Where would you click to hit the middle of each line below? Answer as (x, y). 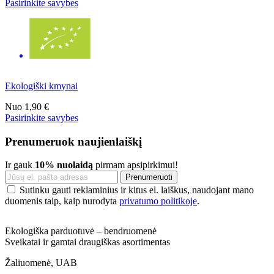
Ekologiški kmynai (41, 86)
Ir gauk (20, 165)
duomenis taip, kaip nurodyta (62, 201)
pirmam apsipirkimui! (135, 165)
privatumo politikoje (158, 201)
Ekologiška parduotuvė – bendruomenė (81, 231)
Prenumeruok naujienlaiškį (73, 141)
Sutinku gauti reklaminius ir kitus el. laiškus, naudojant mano (137, 190)
